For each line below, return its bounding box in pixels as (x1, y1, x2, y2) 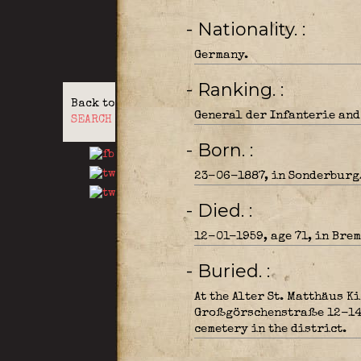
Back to (70, 98, 114, 110)
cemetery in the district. (193, 323, 346, 335)
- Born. (197, 139, 250, 161)
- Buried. (197, 260, 267, 282)
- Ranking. (197, 79, 280, 101)
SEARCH (70, 114, 112, 126)
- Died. (197, 200, 249, 222)
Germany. (193, 49, 248, 61)
